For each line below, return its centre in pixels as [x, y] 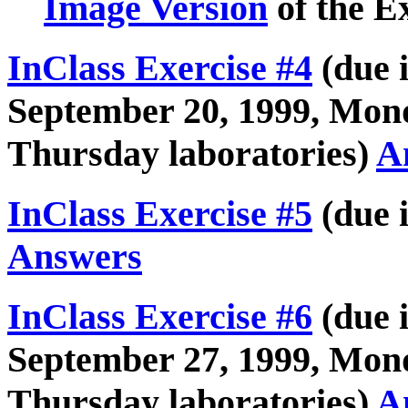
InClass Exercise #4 [160, 68]
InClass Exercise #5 [160, 213]
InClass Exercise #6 [160, 316]
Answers [75, 256]
